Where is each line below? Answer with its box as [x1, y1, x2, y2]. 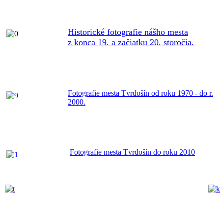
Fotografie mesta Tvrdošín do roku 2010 [70, 147, 195, 156]
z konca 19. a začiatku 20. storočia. [68, 37, 194, 47]
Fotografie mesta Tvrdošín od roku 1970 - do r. [68, 88, 213, 97]
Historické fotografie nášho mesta [68, 27, 188, 37]
